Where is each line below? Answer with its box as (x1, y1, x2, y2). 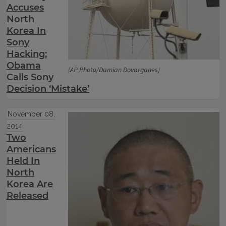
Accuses (7, 2, 44, 13)
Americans (7, 144, 56, 155)
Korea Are (7, 179, 53, 190)
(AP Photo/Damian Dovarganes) (68, 65, 160, 75)
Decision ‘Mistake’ (7, 83, 89, 94)
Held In (7, 155, 40, 166)
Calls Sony (7, 72, 53, 83)
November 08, (7, 110, 55, 118)
